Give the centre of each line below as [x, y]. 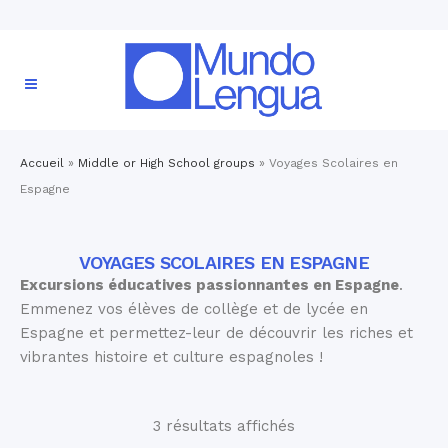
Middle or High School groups [166, 163]
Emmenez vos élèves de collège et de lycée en [194, 309]
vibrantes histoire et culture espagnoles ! [171, 357]
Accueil [42, 163]
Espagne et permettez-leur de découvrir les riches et [216, 333]
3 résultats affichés [224, 426]
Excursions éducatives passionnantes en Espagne [209, 285]
